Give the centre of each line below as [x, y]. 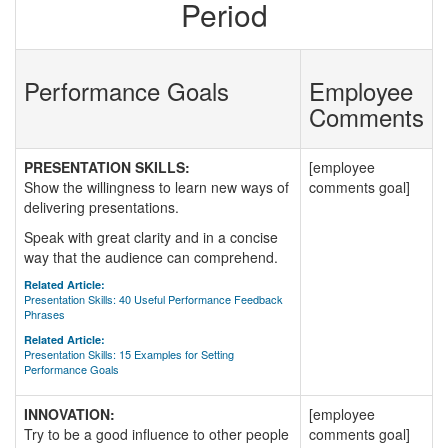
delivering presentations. [101, 207]
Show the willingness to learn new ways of [156, 187]
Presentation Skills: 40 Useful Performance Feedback [153, 299]
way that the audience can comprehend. [151, 257]
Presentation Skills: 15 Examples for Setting [129, 354]
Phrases [44, 314]
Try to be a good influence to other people [156, 434]
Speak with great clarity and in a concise [151, 237]
